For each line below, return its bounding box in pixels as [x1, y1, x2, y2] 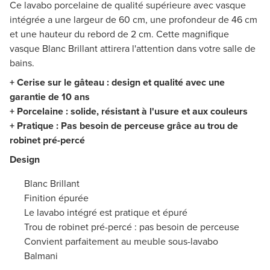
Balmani [24, 249, 58, 263]
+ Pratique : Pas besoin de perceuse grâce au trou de [10, 119, 238, 133]
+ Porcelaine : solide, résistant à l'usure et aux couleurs [10, 104, 248, 119]
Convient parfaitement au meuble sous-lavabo [24, 234, 218, 249]
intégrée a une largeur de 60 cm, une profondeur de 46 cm [10, 13, 257, 27]
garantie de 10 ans [10, 90, 90, 104]
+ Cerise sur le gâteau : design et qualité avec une [10, 75, 225, 90]
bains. [10, 56, 34, 71]
